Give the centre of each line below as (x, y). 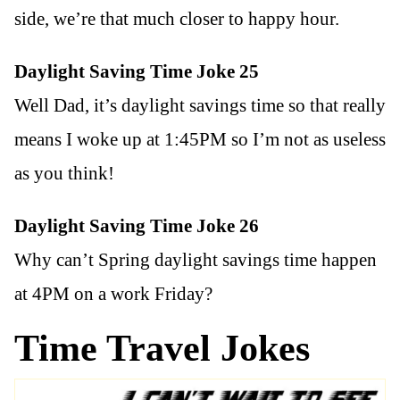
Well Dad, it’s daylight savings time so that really (200, 105)
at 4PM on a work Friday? (113, 293)
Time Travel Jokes (162, 347)
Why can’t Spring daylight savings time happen (196, 259)
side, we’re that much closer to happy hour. (177, 18)
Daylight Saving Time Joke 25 (137, 71)
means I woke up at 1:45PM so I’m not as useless (200, 139)
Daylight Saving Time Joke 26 (137, 225)
